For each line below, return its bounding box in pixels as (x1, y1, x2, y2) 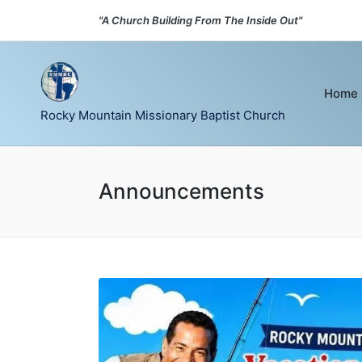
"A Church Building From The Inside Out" (99, 14, 302, 27)
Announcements (99, 178, 264, 204)
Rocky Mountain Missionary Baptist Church (40, 107, 285, 123)
